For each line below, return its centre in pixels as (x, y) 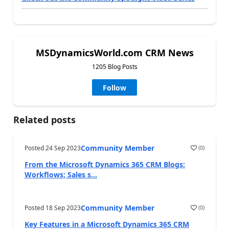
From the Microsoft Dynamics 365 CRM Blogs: (105, 164)
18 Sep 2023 (63, 208)
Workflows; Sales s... (61, 174)
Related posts (44, 119)
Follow (114, 87)
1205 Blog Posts (114, 66)
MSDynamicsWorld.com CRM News (114, 52)
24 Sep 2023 (63, 148)
